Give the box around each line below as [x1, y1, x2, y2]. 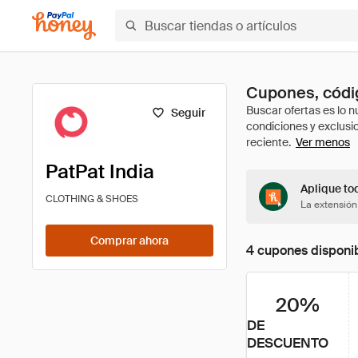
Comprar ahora [90, 233, 169, 248]
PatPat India [46, 159, 154, 184]
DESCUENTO [247, 334, 328, 352]
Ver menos [296, 135, 350, 149]
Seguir [171, 105, 205, 120]
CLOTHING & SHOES [46, 193, 138, 205]
